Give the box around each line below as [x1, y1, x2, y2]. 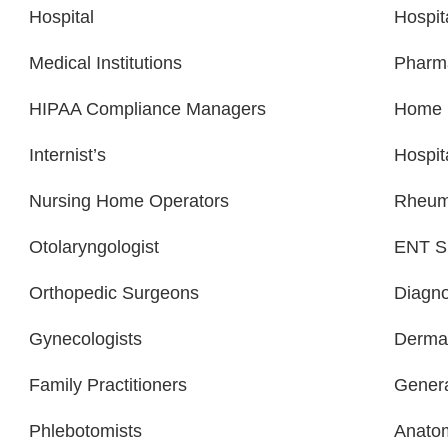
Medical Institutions [29, 53, 182, 74]
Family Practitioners [29, 375, 187, 396]
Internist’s [29, 145, 106, 166]
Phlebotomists [29, 421, 142, 442]
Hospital [29, 7, 94, 28]
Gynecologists [29, 329, 142, 350]
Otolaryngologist [29, 237, 159, 258]
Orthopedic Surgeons [29, 283, 199, 304]
